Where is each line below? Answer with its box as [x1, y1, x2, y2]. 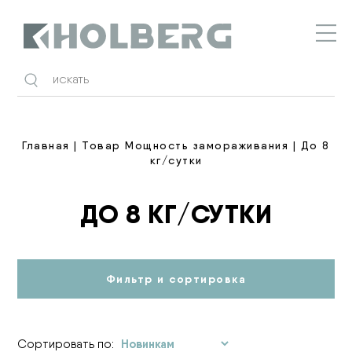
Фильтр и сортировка [105, 271, 247, 286]
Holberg [23, 48, 68, 63]
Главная [22, 138, 70, 152]
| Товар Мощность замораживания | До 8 [69, 138, 330, 152]
